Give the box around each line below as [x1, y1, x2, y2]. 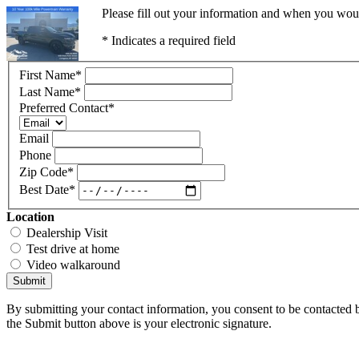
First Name [19, 67, 75, 82]
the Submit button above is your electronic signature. [6, 316, 272, 330]
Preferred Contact [19, 100, 108, 115]
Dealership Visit [26, 225, 107, 240]
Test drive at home [26, 241, 119, 256]
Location [6, 209, 54, 224]
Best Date [19, 183, 69, 197]
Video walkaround [26, 257, 120, 272]
